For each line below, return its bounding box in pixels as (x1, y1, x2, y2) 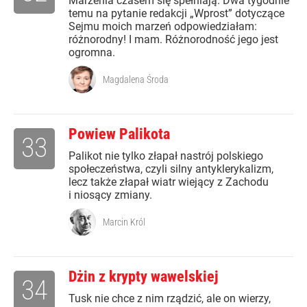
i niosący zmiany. (69, 188, 152, 202)
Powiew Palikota (69, 125, 170, 143)
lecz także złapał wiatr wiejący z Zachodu (69, 175, 269, 189)
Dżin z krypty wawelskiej (69, 268, 219, 286)
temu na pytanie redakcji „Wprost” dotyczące (69, 7, 284, 21)
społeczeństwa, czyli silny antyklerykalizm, (69, 162, 273, 176)
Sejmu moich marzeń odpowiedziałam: (69, 20, 257, 34)
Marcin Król (103, 217, 145, 228)
